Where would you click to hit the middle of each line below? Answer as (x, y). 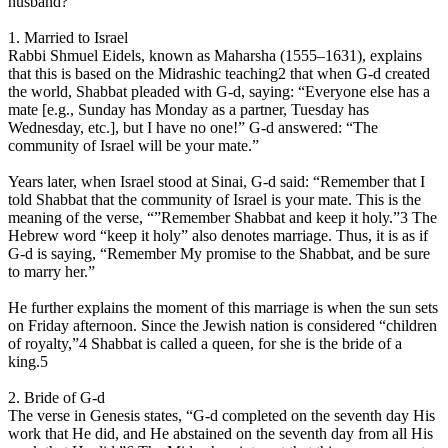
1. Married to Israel (68, 38)
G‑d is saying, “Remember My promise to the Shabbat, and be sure (219, 254)
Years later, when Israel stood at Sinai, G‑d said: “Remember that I (216, 182)
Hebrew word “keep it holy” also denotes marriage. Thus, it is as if (218, 236)
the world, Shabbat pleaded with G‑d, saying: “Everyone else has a (219, 92)
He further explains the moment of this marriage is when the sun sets (223, 308)
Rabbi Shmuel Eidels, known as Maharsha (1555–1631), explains (215, 56)
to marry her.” (51, 272)
